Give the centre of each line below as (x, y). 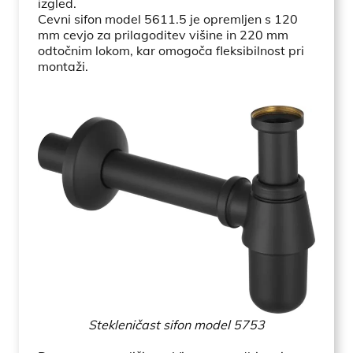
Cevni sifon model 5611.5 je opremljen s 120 (168, 19)
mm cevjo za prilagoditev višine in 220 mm (163, 34)
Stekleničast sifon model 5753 (176, 325)
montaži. (63, 66)
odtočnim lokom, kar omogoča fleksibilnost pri (171, 50)
